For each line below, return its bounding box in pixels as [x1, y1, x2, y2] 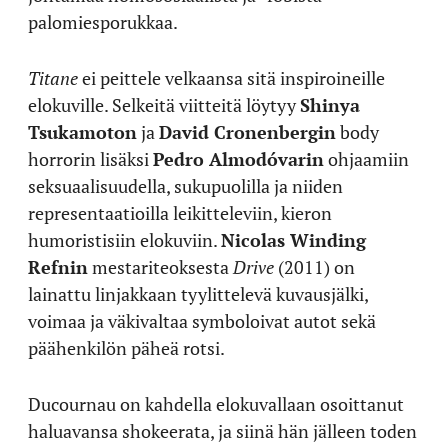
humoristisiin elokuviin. [28, 228, 221, 252]
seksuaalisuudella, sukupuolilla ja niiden [28, 174, 343, 198]
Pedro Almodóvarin [153, 147, 324, 171]
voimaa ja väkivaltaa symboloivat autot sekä [28, 309, 376, 333]
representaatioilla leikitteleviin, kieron [28, 201, 332, 225]
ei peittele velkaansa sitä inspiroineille [82, 66, 385, 90]
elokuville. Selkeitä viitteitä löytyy [28, 93, 300, 117]
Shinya [300, 93, 360, 117]
